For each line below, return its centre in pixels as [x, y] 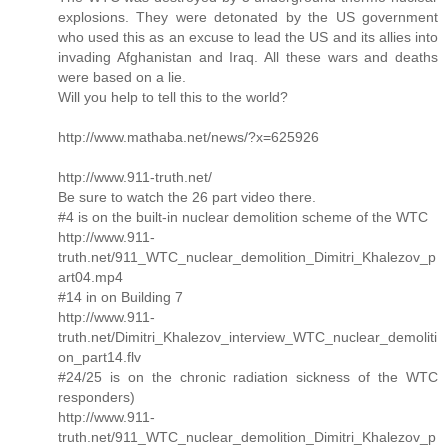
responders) [96, 397]
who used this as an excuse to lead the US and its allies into [248, 37]
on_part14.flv [99, 357]
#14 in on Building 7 [120, 297]
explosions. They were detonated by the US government [248, 17]
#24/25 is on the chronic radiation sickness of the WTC [248, 377]
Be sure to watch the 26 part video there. [187, 197]
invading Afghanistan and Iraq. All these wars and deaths [248, 57]
